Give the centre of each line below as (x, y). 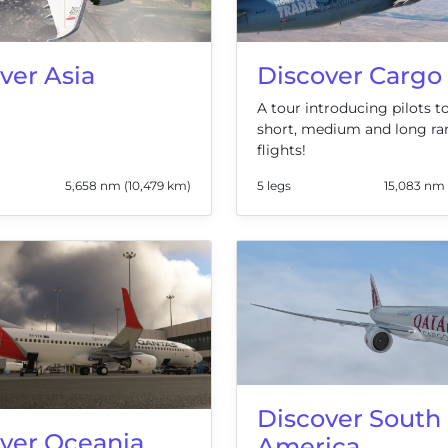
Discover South (349, 418)
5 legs (274, 186)
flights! (281, 150)
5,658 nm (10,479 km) (128, 186)
